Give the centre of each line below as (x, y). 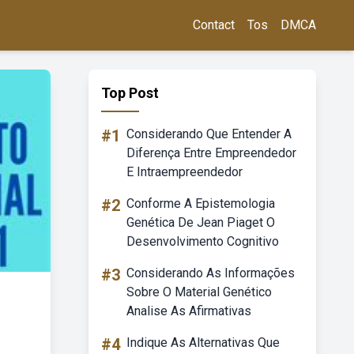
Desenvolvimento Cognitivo (203, 241)
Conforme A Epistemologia (201, 203)
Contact (214, 25)
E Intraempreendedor (185, 172)
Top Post (130, 93)
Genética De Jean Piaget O (201, 222)
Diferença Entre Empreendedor (211, 153)
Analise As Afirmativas (189, 311)
